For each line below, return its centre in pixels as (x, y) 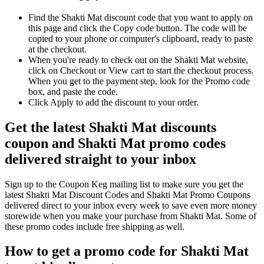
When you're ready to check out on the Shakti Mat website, (138, 60)
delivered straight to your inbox (100, 159)
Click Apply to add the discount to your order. (113, 102)
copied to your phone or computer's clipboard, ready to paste (141, 38)
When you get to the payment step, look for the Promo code (139, 81)
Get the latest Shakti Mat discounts (110, 127)
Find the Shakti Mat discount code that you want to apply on (141, 17)
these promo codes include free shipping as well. (95, 226)
